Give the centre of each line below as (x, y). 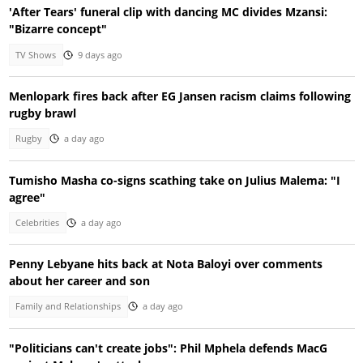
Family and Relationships (68, 307)
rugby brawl (42, 113)
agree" (27, 197)
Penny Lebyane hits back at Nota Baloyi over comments (165, 264)
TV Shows (36, 55)
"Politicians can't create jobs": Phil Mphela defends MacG (168, 348)
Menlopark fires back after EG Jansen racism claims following (179, 96)
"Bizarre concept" (58, 29)
